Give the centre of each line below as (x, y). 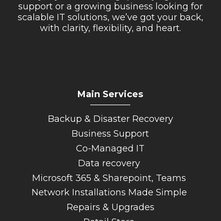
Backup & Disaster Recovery (110, 119)
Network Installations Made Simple (110, 193)
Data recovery (110, 163)
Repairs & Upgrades (110, 207)
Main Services (110, 94)
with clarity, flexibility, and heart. (110, 28)
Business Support (110, 133)
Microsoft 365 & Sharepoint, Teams (110, 178)
